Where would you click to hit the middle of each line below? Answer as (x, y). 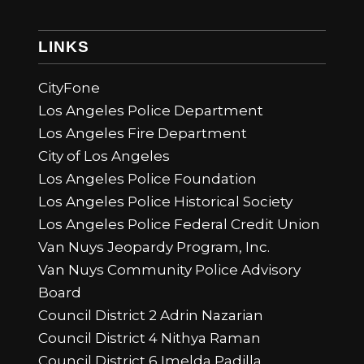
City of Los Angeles (104, 156)
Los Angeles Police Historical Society (165, 202)
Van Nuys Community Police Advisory (169, 270)
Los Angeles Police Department (150, 111)
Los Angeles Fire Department (142, 134)
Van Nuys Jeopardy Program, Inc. (154, 247)
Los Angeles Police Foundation (147, 179)
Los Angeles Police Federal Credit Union (179, 225)
